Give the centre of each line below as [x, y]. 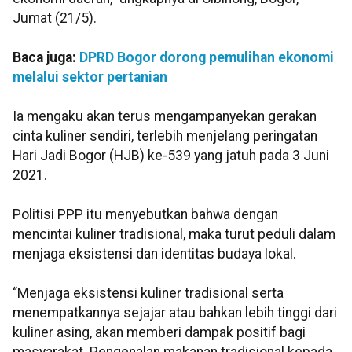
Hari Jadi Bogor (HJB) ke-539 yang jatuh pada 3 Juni [171, 156]
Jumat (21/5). [55, 18]
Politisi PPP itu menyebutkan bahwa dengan [145, 215]
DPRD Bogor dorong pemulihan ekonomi [207, 58]
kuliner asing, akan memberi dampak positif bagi [159, 333]
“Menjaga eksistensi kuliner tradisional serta [148, 293]
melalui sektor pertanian [90, 77]
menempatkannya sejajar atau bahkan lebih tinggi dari [175, 313]
